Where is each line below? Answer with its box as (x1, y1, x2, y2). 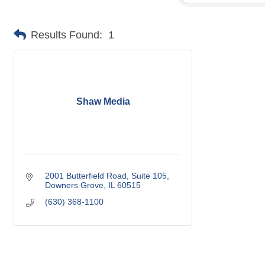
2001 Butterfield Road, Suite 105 (44, 170, 167, 180)
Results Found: (31, 28, 102, 41)
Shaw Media (76, 96, 130, 106)
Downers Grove (44, 180, 104, 190)
